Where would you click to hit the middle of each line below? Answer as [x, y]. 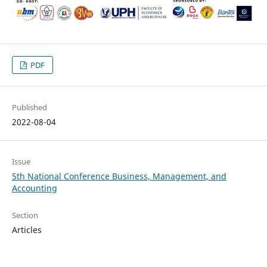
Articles [27, 229]
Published [29, 107]
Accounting [34, 188]
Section [25, 215]
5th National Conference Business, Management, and [119, 176]
